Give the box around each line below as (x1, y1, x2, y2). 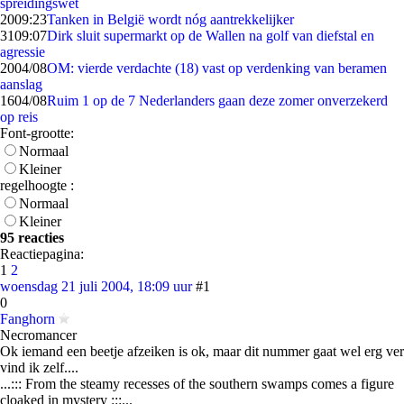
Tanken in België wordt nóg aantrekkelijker (47, 12, 294, 27)
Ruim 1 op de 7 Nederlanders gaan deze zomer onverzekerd (47, 93, 388, 108)
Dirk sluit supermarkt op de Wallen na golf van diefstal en (47, 28, 374, 43)
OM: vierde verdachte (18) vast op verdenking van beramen (47, 60, 387, 76)
